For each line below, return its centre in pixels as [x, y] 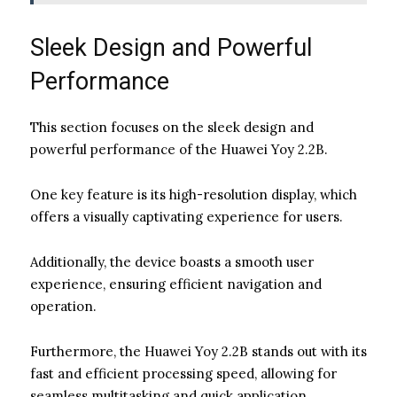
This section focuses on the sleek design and [172, 127]
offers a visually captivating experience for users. [187, 216]
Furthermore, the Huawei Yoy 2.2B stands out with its [198, 351]
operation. [63, 306]
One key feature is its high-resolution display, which [194, 194]
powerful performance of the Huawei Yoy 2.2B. [179, 149]
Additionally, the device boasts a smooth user [172, 261]
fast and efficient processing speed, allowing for [183, 373]
